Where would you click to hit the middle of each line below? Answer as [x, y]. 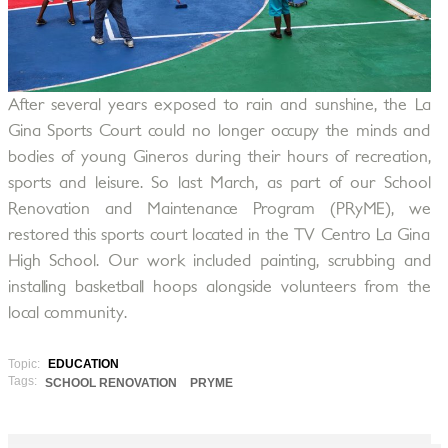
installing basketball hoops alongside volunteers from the [219, 287]
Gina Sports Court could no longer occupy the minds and [219, 131]
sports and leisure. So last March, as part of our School [219, 183]
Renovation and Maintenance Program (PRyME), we [219, 209]
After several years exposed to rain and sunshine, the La [219, 105]
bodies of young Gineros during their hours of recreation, [219, 157]
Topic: [25, 364]
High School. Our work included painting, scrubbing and [219, 261]
